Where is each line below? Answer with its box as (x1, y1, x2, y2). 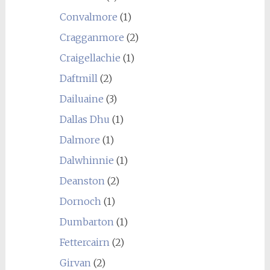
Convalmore (59, 11, 118, 23)
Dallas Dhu (59, 113, 110, 125)
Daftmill (59, 72, 98, 84)
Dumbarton (59, 216, 114, 228)
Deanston (59, 175, 105, 187)
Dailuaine (59, 93, 104, 105)
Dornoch (59, 195, 101, 207)
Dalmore (59, 134, 100, 146)
